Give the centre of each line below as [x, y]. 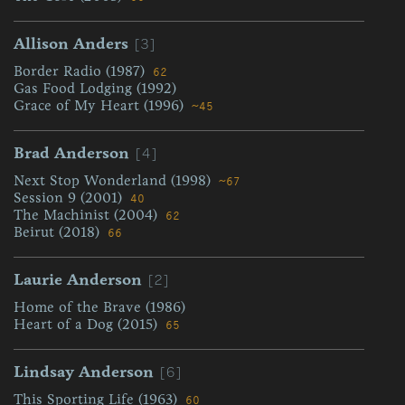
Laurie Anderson [78, 279]
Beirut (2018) [59, 232]
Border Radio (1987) [81, 71]
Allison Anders [71, 43]
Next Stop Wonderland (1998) [114, 180]
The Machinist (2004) [88, 215]
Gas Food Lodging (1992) [95, 88]
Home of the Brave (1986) [99, 307]
